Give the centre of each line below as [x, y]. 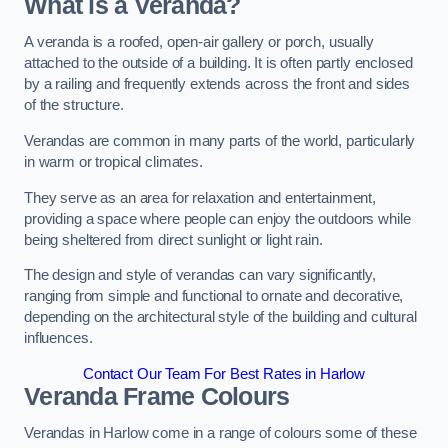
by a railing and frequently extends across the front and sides [217, 84]
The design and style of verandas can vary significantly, [200, 275]
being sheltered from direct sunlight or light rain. [173, 239]
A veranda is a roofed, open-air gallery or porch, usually [199, 42]
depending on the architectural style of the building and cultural [220, 317]
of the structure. [74, 105]
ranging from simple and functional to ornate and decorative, [214, 296]
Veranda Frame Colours [157, 396]
